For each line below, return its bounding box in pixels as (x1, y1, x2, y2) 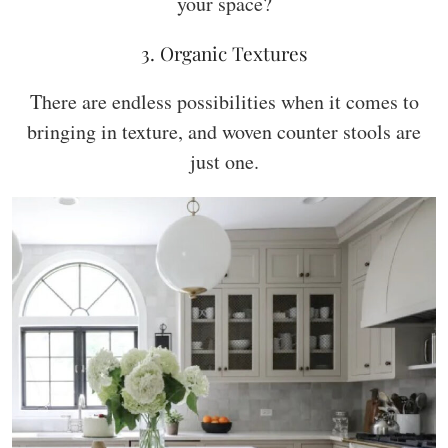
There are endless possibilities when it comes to (29, 87, 419, 115)
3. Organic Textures (140, 39, 308, 66)
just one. (189, 147, 259, 175)
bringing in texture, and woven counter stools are (27, 117, 421, 145)
